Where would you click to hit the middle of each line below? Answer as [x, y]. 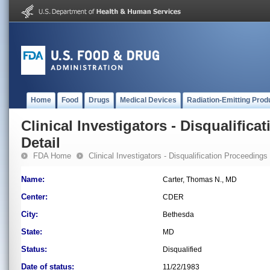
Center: [34, 197]
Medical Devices [148, 100]
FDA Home [52, 156]
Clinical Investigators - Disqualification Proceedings [178, 156]
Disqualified [182, 250]
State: [32, 232]
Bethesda [178, 215]
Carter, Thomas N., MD [200, 180]
